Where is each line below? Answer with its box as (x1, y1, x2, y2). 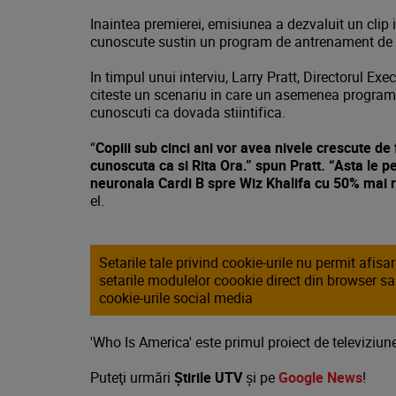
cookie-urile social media (99, 288, 253, 308)
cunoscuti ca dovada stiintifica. (90, 103, 286, 122)
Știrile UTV (174, 368, 242, 387)
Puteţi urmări (90, 368, 174, 387)
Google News (278, 368, 362, 387)
